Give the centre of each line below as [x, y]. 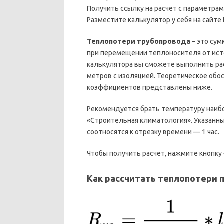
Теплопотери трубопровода [138, 41]
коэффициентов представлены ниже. [149, 87]
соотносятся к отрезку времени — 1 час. [153, 132]
